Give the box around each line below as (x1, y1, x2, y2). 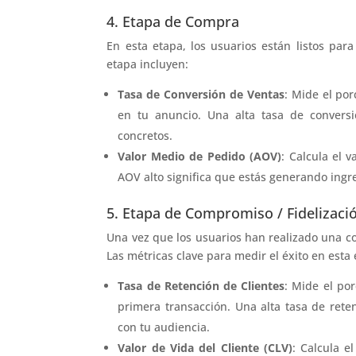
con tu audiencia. (118, 319, 211, 335)
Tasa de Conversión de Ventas (118, 86, 284, 102)
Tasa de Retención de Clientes (118, 277, 285, 293)
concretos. (118, 127, 173, 143)
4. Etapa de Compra (106, 11, 240, 31)
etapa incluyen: (106, 56, 189, 72)
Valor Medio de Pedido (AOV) (118, 148, 282, 164)
